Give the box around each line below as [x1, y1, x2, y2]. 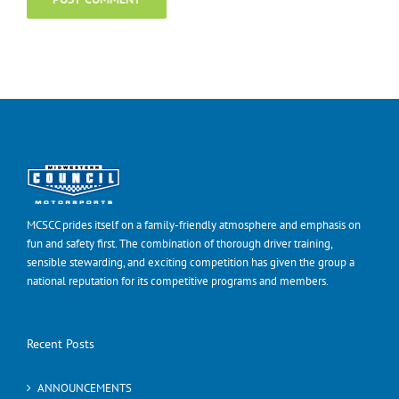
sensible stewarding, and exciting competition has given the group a [27, 254, 354, 270]
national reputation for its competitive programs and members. [27, 273, 329, 289]
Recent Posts [27, 335, 94, 352]
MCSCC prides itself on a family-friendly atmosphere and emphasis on [27, 216, 361, 232]
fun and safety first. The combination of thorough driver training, [27, 235, 332, 251]
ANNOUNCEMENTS [37, 379, 132, 395]
